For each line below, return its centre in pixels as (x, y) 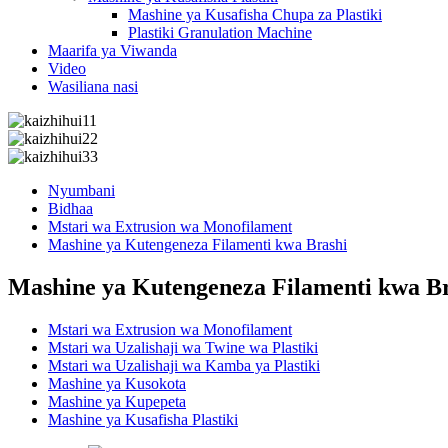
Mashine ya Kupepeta (117, 401)
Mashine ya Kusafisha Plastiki (143, 419)
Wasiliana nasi (93, 86)
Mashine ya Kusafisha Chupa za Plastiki (255, 14)
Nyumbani (81, 190)
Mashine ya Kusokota (117, 383)
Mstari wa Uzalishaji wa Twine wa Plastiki (183, 347)
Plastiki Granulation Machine (220, 32)
